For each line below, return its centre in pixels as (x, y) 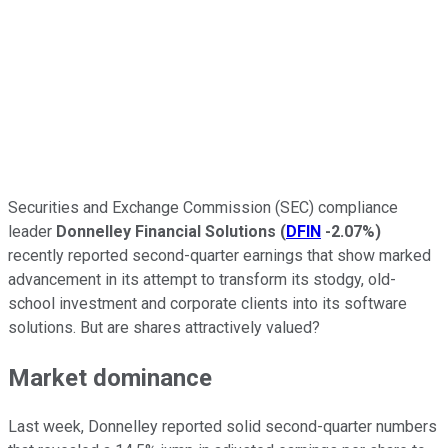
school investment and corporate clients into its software (207, 303)
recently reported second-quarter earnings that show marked (219, 255)
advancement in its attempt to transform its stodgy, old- (202, 279)
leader (32, 231)
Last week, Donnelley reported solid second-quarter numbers (222, 427)
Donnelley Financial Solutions (166, 231)
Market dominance (110, 377)
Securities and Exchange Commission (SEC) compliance (203, 207)
